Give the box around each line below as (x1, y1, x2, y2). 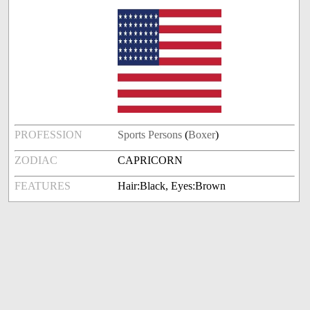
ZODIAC (15, 154, 58, 167)
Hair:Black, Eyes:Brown (118, 180, 226, 192)
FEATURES (15, 180, 71, 192)
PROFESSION (15, 129, 83, 141)
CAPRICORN (118, 154, 183, 167)
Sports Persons (118, 129, 183, 141)
